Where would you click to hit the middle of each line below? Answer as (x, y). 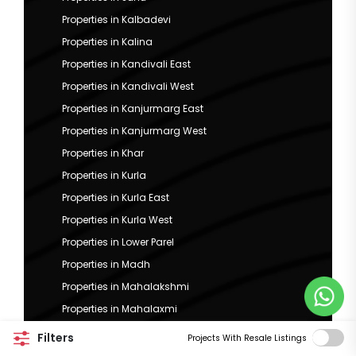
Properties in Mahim (109, 331)
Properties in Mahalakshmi (126, 287)
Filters (54, 337)
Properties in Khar (103, 153)
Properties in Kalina (107, 42)
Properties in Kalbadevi (116, 20)
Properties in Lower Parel (118, 242)
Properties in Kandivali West (128, 87)
